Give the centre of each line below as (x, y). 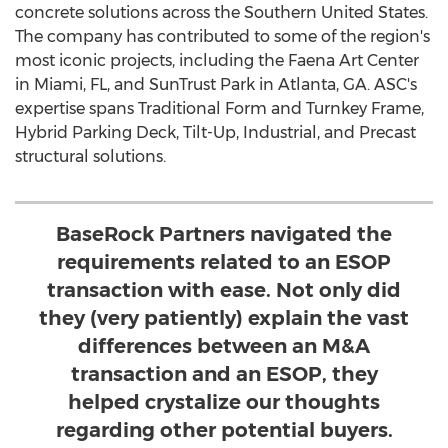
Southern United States (334, 12)
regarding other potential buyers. (224, 430)
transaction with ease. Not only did (224, 290)
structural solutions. (90, 156)
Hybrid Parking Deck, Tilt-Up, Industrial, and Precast (215, 132)
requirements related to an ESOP (224, 262)
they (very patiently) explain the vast (224, 318)
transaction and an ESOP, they (224, 374)
